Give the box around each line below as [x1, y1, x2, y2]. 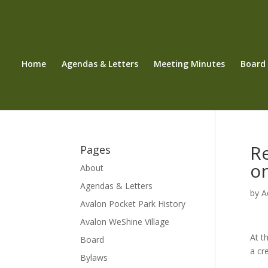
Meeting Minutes [153, 58, 225, 69]
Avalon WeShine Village [80, 216, 170, 227]
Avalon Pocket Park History [80, 198, 186, 209]
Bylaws [80, 252, 108, 263]
